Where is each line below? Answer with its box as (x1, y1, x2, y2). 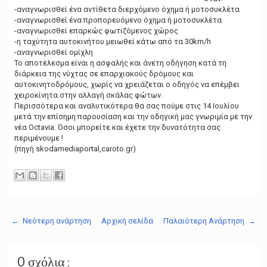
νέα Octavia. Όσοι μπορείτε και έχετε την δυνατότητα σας (14, 123, 221, 132)
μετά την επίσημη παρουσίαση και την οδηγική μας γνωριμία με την (14, 112, 252, 121)
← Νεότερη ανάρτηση (11, 216, 91, 225)
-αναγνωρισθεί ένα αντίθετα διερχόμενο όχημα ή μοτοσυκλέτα (14, 5, 240, 14)
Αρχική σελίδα (101, 216, 153, 225)
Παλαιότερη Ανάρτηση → (163, 216, 256, 225)
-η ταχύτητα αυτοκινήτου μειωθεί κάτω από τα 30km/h (14, 37, 211, 46)
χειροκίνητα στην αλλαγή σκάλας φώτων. (14, 91, 163, 100)
